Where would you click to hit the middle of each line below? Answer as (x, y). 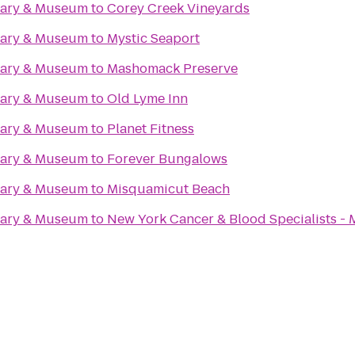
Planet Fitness (151, 129)
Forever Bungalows (167, 159)
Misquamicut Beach (168, 189)
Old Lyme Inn (147, 99)
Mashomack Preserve (172, 69)
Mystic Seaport (153, 38)
